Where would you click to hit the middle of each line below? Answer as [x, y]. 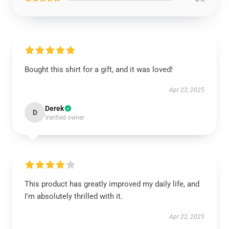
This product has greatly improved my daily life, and [112, 184]
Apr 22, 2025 [187, 217]
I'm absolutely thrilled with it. [74, 196]
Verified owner [65, 118]
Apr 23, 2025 [187, 90]
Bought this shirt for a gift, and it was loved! [99, 70]
